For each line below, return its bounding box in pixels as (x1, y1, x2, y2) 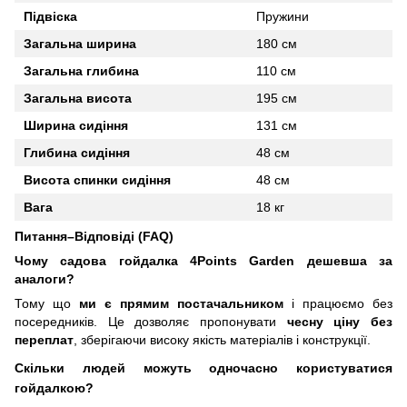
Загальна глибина (24, 63, 139, 78)
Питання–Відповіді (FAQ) (15, 228, 174, 243)
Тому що (15, 295, 79, 311)
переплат (15, 332, 74, 347)
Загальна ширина (24, 35, 136, 51)
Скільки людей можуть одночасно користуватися (15, 361, 392, 376)
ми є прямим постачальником (79, 295, 283, 311)
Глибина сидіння (24, 144, 130, 160)
